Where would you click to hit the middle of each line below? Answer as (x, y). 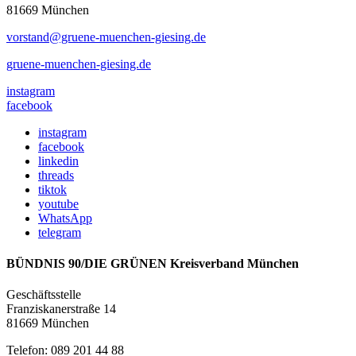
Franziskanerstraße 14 (61, 309)
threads (56, 175)
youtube (58, 203)
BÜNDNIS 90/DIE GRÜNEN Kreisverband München (153, 263)
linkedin (58, 161)
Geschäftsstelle (44, 295)
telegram (60, 232)
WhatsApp (65, 218)
